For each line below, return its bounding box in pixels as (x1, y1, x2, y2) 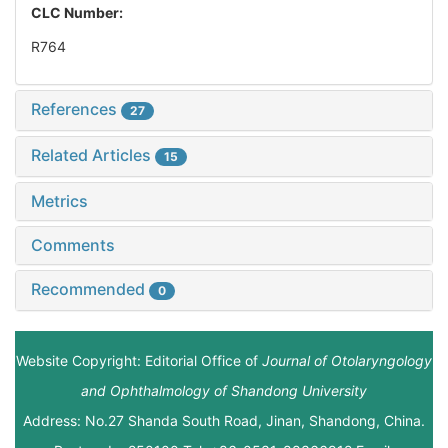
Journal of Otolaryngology (262, 352, 432, 370)
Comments (31, 235, 115, 256)
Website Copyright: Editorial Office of (16, 352, 262, 370)
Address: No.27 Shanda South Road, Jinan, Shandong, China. (23, 412, 425, 430)
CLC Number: (31, 4, 126, 22)
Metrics (31, 191, 88, 212)
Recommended (31, 279, 149, 300)
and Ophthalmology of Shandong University (81, 382, 367, 400)
